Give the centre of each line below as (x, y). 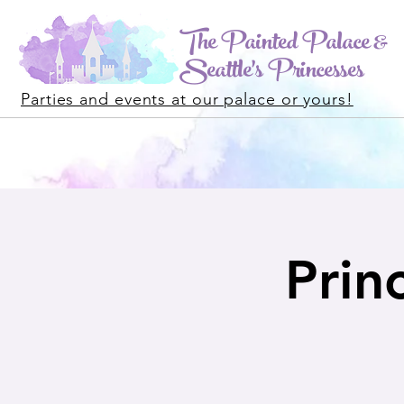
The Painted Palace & (284, 45)
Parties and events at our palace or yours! (187, 99)
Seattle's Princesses (272, 73)
